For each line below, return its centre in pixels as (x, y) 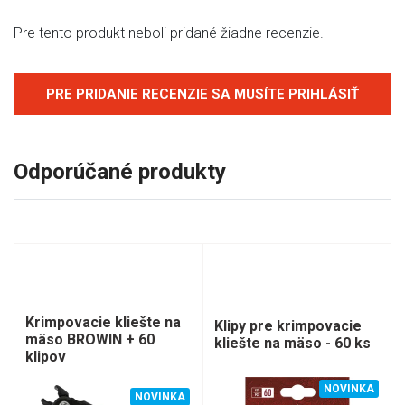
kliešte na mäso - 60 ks (292, 343)
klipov (46, 356)
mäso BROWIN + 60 (90, 339)
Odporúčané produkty (120, 171)
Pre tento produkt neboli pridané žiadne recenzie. (169, 33)
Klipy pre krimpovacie (288, 326)
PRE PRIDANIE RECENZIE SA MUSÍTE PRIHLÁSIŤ (202, 94)
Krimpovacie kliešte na (103, 322)
